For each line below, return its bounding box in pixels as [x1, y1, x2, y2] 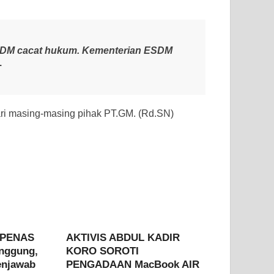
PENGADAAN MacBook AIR [66, 259, 200, 271]
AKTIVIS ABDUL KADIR [66, 232, 180, 244]
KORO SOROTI [66, 245, 139, 257]
